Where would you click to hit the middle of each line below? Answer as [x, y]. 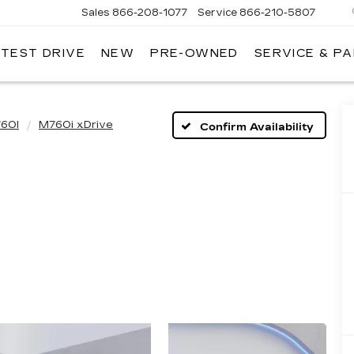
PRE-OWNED [194, 54]
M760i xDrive [76, 125]
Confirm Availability [256, 127]
